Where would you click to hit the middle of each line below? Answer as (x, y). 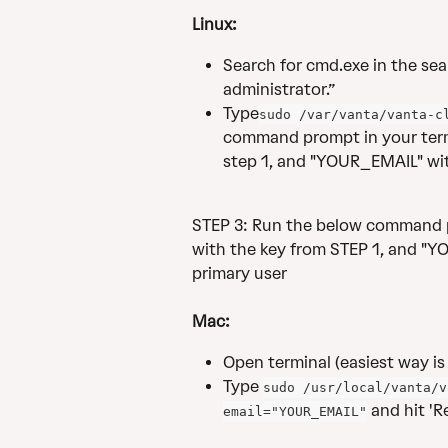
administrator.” (279, 89)
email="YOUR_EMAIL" (295, 411)
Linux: (214, 25)
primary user (239, 273)
